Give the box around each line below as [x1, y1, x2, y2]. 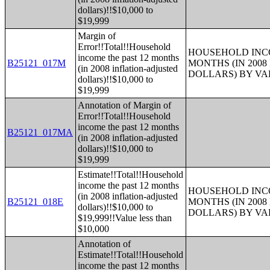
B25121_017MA [7, 127, 74, 137]
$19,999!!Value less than [78, 213, 172, 223]
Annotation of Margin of [78, 100, 172, 110]
